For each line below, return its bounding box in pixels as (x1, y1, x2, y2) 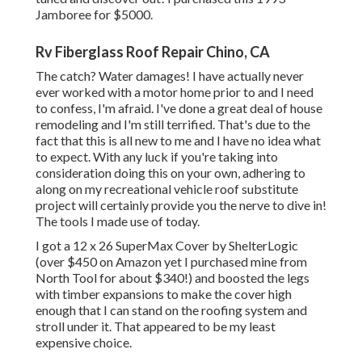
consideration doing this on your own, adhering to (36, 165, 305, 181)
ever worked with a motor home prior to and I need (36, 84, 314, 100)
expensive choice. (36, 335, 132, 351)
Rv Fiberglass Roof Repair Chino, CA (36, 43, 270, 61)
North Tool (36, 270, 97, 286)
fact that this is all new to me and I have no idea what (36, 133, 321, 149)
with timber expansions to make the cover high (36, 286, 292, 302)
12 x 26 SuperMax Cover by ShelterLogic (73, 238, 298, 254)
